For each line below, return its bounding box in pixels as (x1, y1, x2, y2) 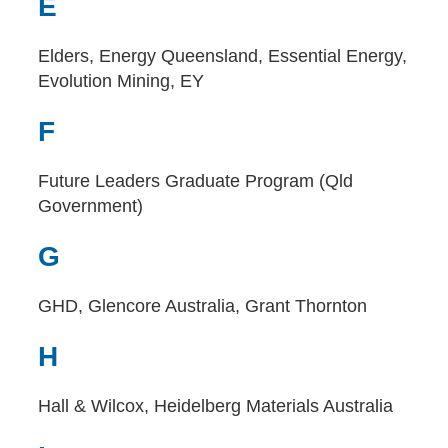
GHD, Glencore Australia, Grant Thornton (38, 296, 367, 316)
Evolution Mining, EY (38, 71, 204, 91)
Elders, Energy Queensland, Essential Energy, (38, 46, 407, 66)
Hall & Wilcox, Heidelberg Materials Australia (38, 396, 393, 416)
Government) (38, 196, 143, 216)
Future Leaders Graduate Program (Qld (38, 171, 353, 191)
